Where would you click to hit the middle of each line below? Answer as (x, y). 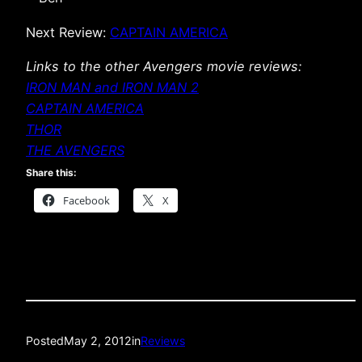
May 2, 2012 (98, 341)
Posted (45, 341)
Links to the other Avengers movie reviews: (164, 66)
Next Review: (68, 32)
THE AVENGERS (75, 150)
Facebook (86, 200)
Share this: (51, 172)
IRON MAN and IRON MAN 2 (112, 87)
